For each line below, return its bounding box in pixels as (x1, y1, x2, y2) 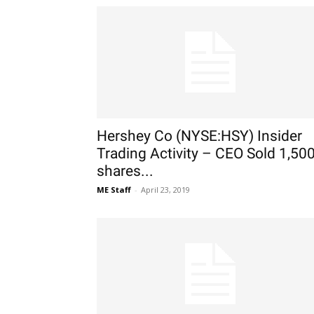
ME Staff (97, 184, 131, 195)
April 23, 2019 (141, 184, 190, 195)
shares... (97, 163, 153, 179)
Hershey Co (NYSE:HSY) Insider (97, 128, 302, 144)
